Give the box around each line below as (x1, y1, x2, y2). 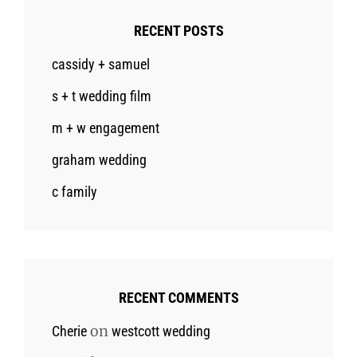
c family (52, 182, 97, 200)
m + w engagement (52, 119, 159, 136)
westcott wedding (112, 322, 210, 339)
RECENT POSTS (133, 22, 224, 39)
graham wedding (52, 151, 147, 168)
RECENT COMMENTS (118, 288, 239, 306)
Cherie (52, 322, 87, 339)
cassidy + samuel (52, 55, 150, 73)
